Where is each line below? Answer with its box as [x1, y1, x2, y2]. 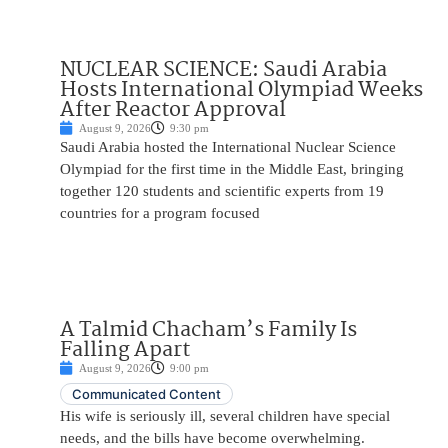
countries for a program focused [60, 204, 260, 221]
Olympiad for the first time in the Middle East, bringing [60, 160, 404, 177]
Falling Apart [60, 332, 190, 367]
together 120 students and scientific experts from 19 [60, 182, 384, 199]
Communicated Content [72, 385, 221, 402]
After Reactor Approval [60, 92, 286, 127]
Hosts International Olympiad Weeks [60, 72, 423, 107]
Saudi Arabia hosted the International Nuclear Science [60, 138, 396, 155]
